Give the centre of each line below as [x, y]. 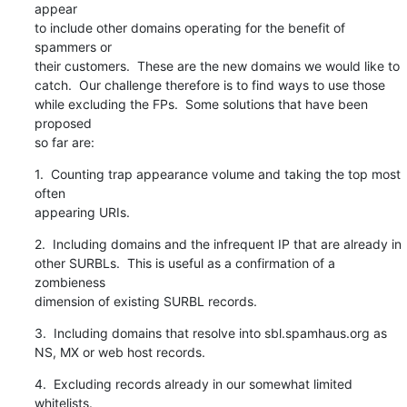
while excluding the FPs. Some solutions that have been [201, 104]
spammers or [73, 46]
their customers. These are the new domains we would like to [217, 65]
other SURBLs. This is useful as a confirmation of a [184, 263]
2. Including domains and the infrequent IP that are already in [218, 243]
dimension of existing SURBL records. [145, 301]
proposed [63, 123]
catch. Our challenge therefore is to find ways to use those [209, 84]
